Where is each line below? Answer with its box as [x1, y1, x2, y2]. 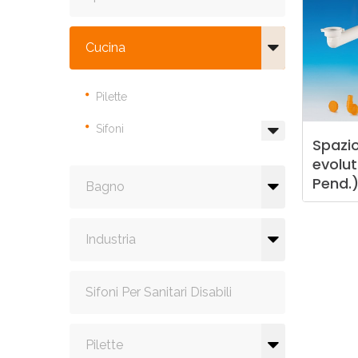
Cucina [86, 40, 125, 55]
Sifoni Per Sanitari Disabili [86, 284, 232, 300]
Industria [86, 232, 136, 247]
